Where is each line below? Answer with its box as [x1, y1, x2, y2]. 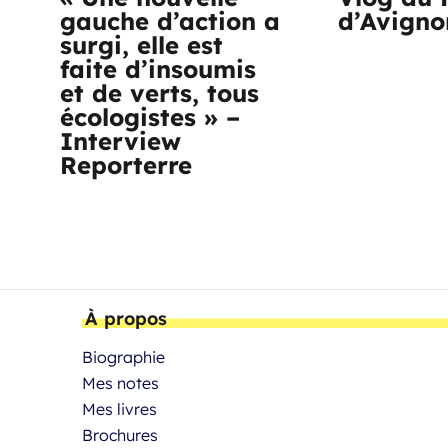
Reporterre [60, 150, 192, 181]
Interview [60, 126, 181, 157]
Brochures [82, 425, 158, 446]
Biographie [82, 347, 165, 368]
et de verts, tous [60, 78, 259, 109]
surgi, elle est [60, 30, 223, 61]
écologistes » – [60, 102, 240, 133]
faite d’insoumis [60, 54, 256, 85]
